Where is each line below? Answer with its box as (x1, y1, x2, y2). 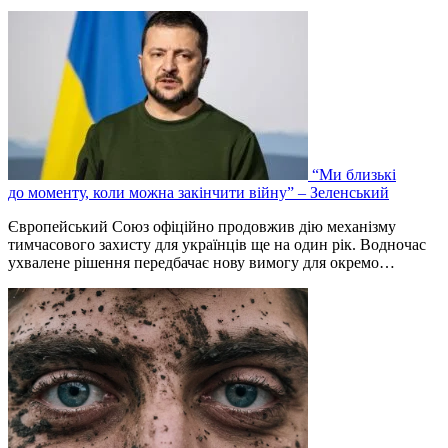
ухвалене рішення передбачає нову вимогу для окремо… (8, 254, 395, 272)
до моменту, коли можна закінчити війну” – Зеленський (8, 184, 389, 202)
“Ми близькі (312, 166, 396, 184)
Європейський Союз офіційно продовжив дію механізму (8, 218, 396, 236)
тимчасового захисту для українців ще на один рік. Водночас (8, 236, 426, 254)
